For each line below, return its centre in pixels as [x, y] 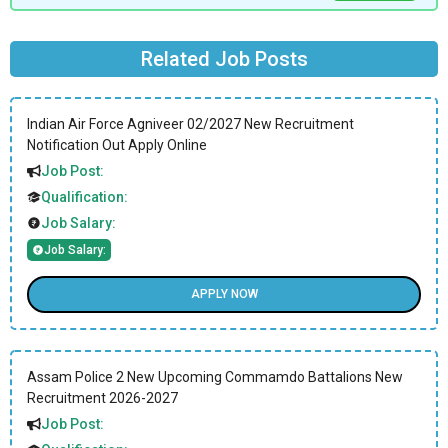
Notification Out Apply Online [117, 144]
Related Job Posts [224, 58]
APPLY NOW [224, 294]
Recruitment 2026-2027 [102, 397]
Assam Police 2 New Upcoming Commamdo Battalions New [215, 376]
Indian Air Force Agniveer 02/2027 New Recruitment [190, 123]
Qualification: [84, 196]
